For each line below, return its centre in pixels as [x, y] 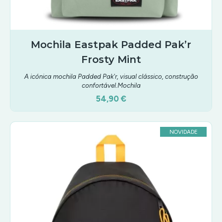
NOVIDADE [183, 132]
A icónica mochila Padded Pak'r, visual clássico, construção [111, 76]
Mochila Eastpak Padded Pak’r [111, 45]
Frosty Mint [111, 59]
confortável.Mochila [111, 85]
